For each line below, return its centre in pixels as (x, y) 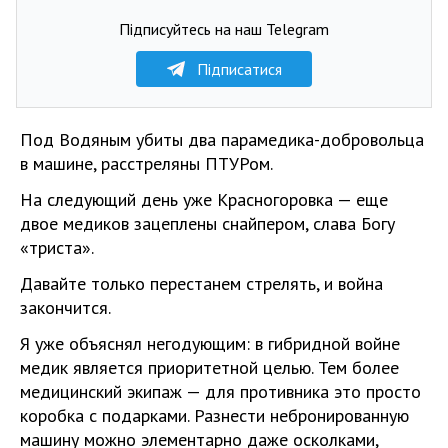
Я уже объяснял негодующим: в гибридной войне (210, 343)
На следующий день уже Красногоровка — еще (204, 199)
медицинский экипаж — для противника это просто (220, 391)
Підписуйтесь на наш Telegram (224, 29)
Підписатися (239, 69)
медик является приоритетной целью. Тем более (209, 367)
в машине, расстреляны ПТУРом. (146, 163)
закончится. (65, 307)
